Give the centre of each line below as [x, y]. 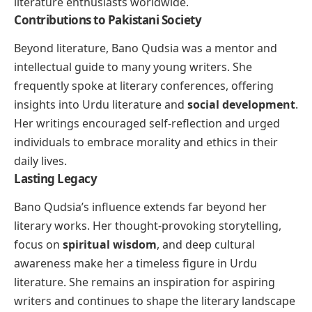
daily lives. [40, 161]
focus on [38, 245]
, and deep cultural [206, 245]
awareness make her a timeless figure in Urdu [135, 264]
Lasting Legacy [55, 179]
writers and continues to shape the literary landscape [155, 301]
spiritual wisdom [110, 245]
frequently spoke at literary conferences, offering [144, 86]
